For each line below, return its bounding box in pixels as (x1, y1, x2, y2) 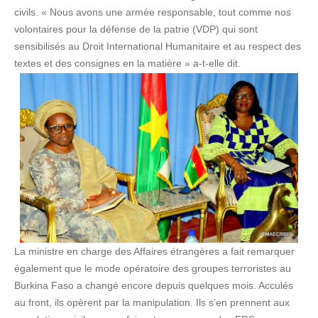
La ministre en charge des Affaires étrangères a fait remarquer (14, 245, 295, 257)
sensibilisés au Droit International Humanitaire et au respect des (14, 40, 301, 53)
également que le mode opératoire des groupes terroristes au (14, 262, 291, 274)
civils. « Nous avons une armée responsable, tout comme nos (14, 6, 291, 18)
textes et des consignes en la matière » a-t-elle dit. (14, 57, 241, 70)
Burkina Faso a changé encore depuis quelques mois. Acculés (14, 279, 293, 291)
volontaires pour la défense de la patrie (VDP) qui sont (14, 23, 258, 35)
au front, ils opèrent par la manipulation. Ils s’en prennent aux (14, 296, 290, 308)
